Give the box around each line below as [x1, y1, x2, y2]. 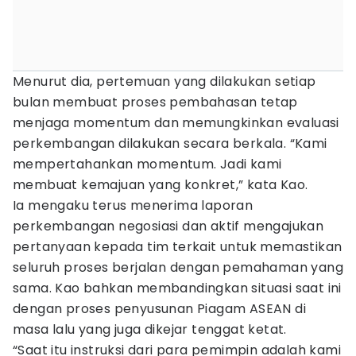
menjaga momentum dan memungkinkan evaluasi [13, 114, 339, 132]
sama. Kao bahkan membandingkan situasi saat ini [13, 279, 342, 297]
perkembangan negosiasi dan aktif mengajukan [13, 217, 324, 235]
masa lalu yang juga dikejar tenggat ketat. [13, 320, 287, 339]
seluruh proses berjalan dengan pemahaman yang [13, 258, 343, 277]
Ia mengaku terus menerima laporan [13, 196, 253, 215]
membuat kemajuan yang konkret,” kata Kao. [13, 176, 308, 194]
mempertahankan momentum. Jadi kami [13, 155, 282, 173]
